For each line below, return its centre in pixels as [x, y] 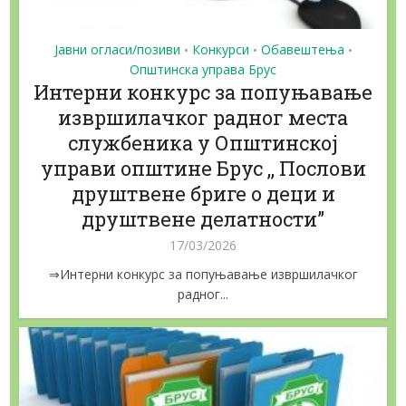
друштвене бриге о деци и [203, 193]
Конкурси [220, 49]
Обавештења [302, 49]
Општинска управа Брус [203, 69]
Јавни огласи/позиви [117, 49]
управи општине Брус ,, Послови [203, 168]
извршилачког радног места [203, 117]
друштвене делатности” [203, 218]
